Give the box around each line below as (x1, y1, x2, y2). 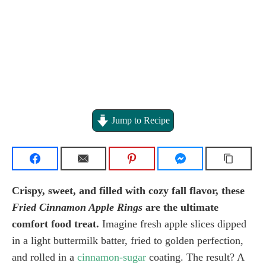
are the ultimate (142, 201, 218, 214)
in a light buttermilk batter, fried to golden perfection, (12, 235, 243, 247)
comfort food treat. (12, 218, 99, 230)
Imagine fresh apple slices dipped (99, 218, 246, 230)
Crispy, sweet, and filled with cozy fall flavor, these (12, 185, 245, 197)
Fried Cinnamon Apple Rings (12, 201, 142, 214)
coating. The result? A (146, 251, 244, 264)
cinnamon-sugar (77, 251, 146, 264)
